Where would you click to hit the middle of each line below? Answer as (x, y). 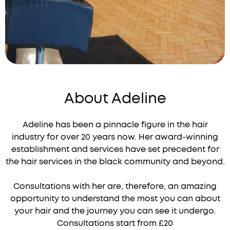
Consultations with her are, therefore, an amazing (115, 186)
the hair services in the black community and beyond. (115, 161)
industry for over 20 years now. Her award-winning (115, 137)
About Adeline (115, 99)
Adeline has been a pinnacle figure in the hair (115, 124)
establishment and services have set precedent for (115, 149)
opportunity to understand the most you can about (115, 198)
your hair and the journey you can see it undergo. (115, 211)
